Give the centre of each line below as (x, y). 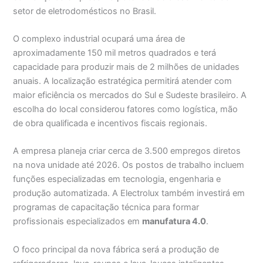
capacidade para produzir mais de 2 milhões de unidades (127, 67)
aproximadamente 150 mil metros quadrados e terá (115, 53)
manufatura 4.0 (174, 222)
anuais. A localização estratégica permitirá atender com (123, 81)
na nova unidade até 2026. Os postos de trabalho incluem (129, 165)
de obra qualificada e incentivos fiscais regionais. (110, 124)
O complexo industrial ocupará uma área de (99, 39)
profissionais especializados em (78, 222)
